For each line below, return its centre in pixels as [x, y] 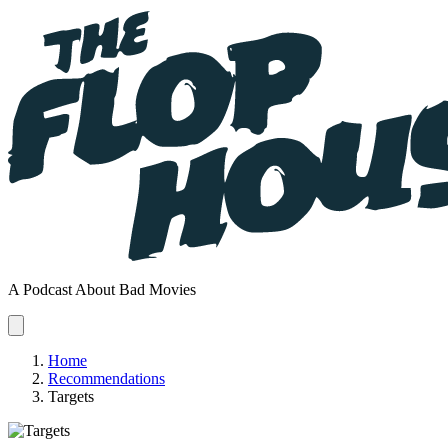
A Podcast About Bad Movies [102, 289]
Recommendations [106, 378]
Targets [71, 396]
